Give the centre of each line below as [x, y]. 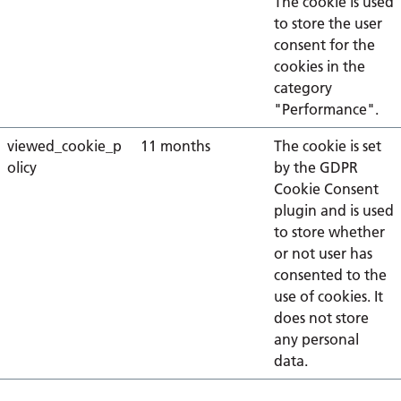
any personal [316, 339]
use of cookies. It [328, 296]
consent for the [324, 45]
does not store [321, 318]
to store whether [329, 232]
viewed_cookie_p [64, 146]
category [303, 88]
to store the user [328, 23]
